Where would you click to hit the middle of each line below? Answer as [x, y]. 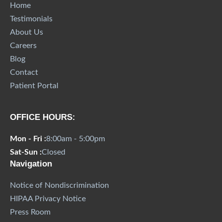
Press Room [30, 212]
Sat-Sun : [26, 152]
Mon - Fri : [28, 139]
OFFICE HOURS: [43, 117]
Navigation [31, 164]
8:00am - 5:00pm [76, 139]
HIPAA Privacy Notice [48, 199]
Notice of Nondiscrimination [59, 186]
